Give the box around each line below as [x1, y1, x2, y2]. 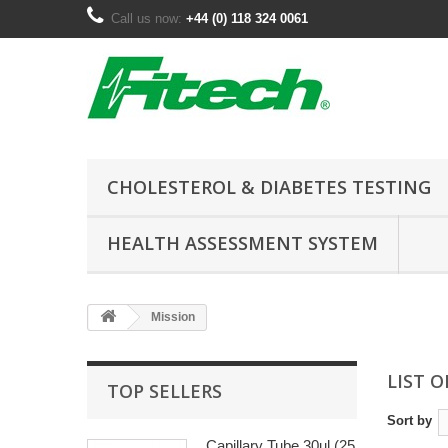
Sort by [387, 413, 432, 428]
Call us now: [111, 11, 186, 26]
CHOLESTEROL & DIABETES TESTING [107, 175, 431, 199]
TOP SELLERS [107, 379, 222, 403]
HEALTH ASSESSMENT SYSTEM [107, 231, 378, 255]
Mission [148, 310, 195, 324]
